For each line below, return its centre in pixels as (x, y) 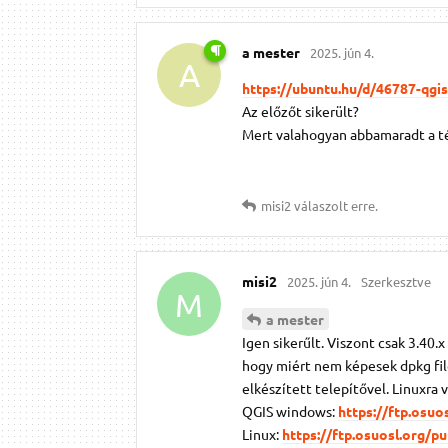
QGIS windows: (290, 411)
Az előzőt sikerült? (300, 111)
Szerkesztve (396, 282)
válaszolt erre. (334, 206)
